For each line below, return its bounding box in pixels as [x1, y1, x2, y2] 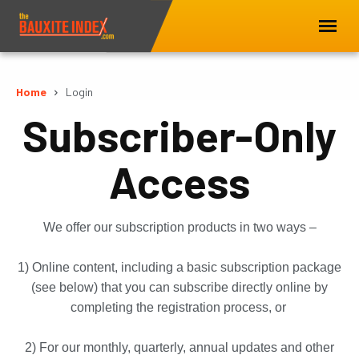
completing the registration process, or [70, 301, 289, 314]
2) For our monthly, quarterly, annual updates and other [25, 341, 334, 354]
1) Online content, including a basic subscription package [18, 260, 341, 274]
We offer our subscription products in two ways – [42, 220, 317, 234]
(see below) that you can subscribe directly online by [31, 280, 328, 294]
